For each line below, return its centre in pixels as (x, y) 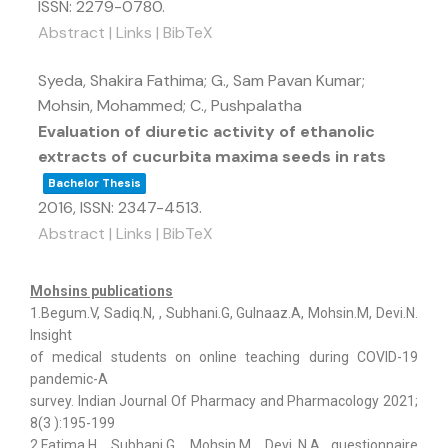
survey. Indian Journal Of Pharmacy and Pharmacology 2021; (224, 401)
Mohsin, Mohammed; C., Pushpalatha (170, 105)
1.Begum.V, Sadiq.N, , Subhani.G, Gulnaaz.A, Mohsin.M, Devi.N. (224, 313)
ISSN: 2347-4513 (139, 207)
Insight (51, 335)
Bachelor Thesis (94, 183)
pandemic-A (69, 379)
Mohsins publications (101, 291)
